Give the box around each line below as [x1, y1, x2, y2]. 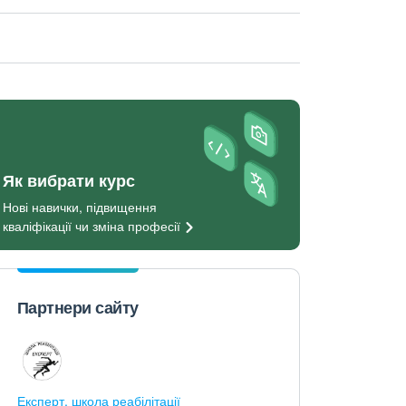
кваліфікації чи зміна [2, 216, 128, 235]
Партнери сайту [16, 295, 139, 319]
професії [127, 216, 180, 235]
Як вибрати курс [2, 168, 135, 192]
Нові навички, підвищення [2, 197, 157, 216]
